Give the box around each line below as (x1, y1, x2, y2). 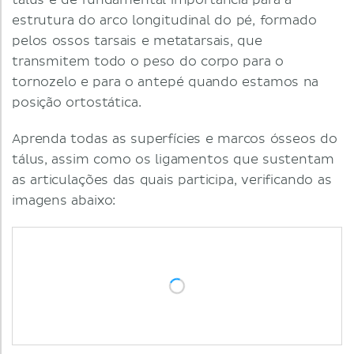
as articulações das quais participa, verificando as (12, 172, 332, 188)
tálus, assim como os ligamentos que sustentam (12, 152, 334, 168)
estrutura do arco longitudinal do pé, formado (12, 13, 317, 28)
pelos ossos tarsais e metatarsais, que (12, 33, 262, 49)
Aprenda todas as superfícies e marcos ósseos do (12, 131, 337, 147)
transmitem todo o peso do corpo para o (12, 54, 284, 70)
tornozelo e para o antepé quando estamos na (12, 74, 319, 90)
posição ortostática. (12, 95, 141, 111)
